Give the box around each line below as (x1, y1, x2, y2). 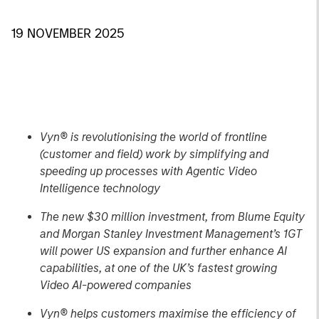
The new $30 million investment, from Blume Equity (40, 210, 305, 224)
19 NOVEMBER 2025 (11, 26, 124, 41)
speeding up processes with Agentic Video (40, 164, 257, 178)
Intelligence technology (40, 182, 160, 195)
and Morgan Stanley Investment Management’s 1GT (40, 227, 305, 241)
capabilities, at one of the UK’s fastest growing (40, 261, 277, 275)
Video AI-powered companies (40, 278, 192, 292)
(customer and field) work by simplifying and (40, 147, 268, 161)
